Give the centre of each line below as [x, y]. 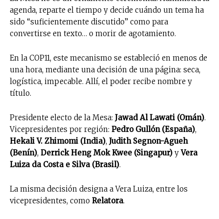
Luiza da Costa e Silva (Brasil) [65, 164]
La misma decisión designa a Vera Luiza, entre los [99, 189]
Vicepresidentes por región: [61, 129]
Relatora [108, 200]
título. [21, 93]
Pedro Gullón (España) [153, 129]
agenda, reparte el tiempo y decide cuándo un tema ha [107, 10]
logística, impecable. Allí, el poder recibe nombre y [101, 81]
